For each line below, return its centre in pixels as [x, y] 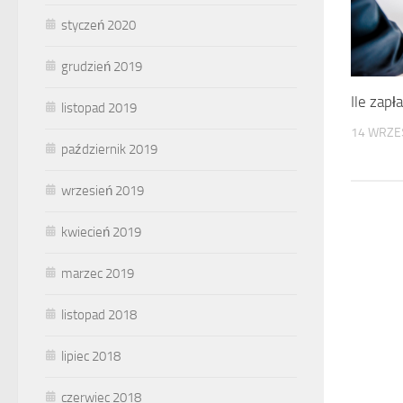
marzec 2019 [98, 273]
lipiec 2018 [91, 356]
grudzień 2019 [102, 66]
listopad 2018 [99, 314]
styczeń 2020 [99, 25]
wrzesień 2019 [103, 190]
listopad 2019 [99, 107]
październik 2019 [109, 149]
